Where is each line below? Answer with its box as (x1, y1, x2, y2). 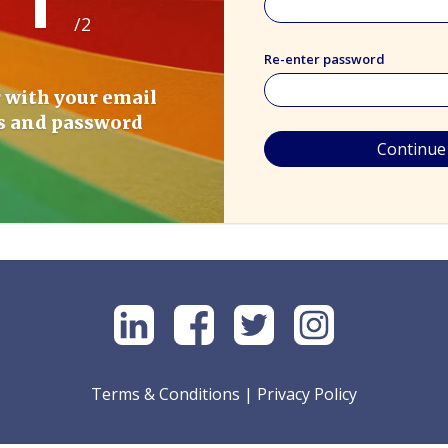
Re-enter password (264, 50, 385, 68)
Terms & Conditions (91, 383, 240, 405)
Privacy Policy (257, 383, 357, 405)
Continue (376, 138, 446, 160)
